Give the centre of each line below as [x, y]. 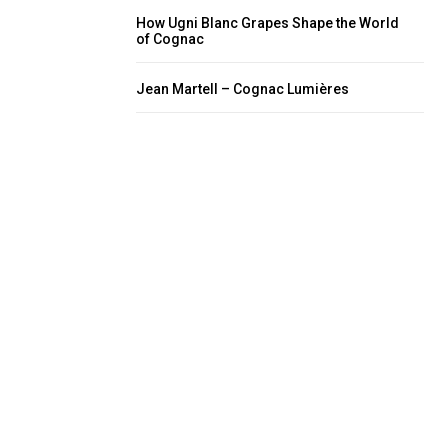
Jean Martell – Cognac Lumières [242, 89]
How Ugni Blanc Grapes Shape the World [267, 23]
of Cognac [170, 39]
